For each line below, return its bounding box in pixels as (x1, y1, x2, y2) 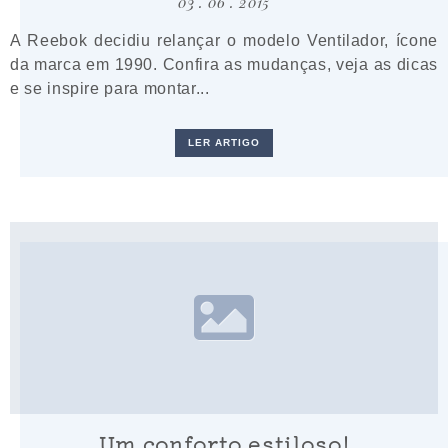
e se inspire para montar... (10, 79, 210, 98)
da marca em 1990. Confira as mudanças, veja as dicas (10, 55, 438, 74)
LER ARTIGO (187, 137, 261, 149)
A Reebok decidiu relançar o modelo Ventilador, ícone (10, 31, 438, 50)
